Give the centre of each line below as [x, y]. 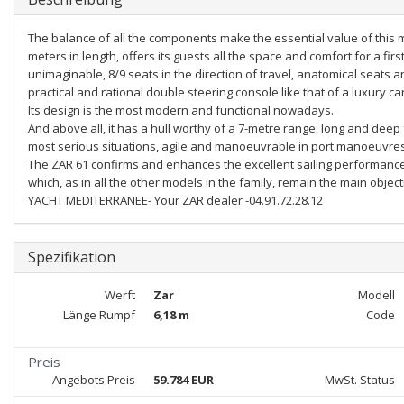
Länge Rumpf [99, 315]
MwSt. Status [359, 380]
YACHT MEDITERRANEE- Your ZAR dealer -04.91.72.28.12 [175, 200]
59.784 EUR [183, 380]
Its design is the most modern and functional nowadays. [181, 110]
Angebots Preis [93, 380]
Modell [376, 295]
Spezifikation [72, 257]
